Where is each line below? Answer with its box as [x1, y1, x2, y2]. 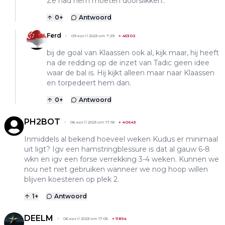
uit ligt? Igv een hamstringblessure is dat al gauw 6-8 [24, 144, 210, 154]
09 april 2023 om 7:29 [71, 33, 115, 38]
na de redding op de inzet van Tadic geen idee [47, 58, 209, 67]
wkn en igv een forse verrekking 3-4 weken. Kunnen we [24, 154, 219, 164]
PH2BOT [24, 117, 60, 127]
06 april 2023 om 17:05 [63, 215, 108, 221]
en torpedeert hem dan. [47, 78, 131, 87]
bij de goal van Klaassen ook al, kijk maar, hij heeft [47, 48, 219, 57]
